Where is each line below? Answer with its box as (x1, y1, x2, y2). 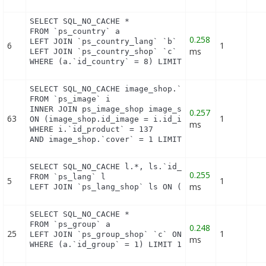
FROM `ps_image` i (30, 94, 111, 104)
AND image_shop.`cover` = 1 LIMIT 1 (30, 135, 192, 144)
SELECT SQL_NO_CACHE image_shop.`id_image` (30, 84, 225, 94)
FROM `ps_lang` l (30, 172, 106, 182)
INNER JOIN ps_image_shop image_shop (30, 104, 197, 114)
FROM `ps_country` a (30, 27, 121, 36)
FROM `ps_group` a (30, 220, 111, 229)
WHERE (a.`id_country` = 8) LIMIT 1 (30, 57, 192, 66)
